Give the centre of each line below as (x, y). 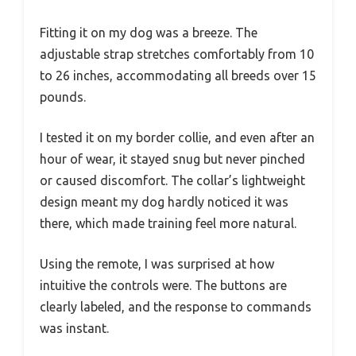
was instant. (74, 329)
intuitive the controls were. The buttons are (163, 286)
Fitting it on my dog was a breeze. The (149, 33)
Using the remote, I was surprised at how (157, 264)
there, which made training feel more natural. (168, 224)
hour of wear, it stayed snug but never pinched (172, 159)
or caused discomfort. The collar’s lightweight (172, 181)
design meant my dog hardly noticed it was (164, 202)
